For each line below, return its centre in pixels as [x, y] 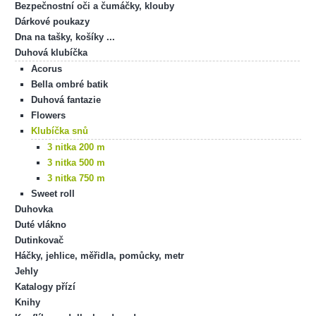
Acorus [46, 68]
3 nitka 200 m [76, 147]
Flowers [48, 115]
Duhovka [34, 209]
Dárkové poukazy [52, 21]
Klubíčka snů [59, 130]
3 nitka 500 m [76, 162]
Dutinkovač [39, 240]
